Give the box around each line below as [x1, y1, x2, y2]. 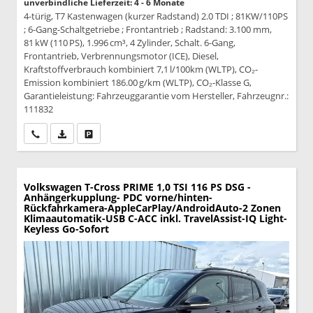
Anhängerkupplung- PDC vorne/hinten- [24, 191, 212, 205]
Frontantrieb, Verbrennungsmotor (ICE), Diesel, [24, 50, 219, 63]
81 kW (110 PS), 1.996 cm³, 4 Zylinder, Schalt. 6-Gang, [24, 36, 235, 50]
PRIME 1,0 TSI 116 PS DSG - [123, 180, 251, 194]
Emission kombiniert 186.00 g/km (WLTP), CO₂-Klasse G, [24, 76, 252, 89]
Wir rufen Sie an [40, 127, 102, 140]
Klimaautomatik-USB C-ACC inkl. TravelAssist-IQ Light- [24, 212, 287, 226]
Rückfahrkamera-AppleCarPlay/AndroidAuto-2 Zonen [24, 201, 281, 215]
